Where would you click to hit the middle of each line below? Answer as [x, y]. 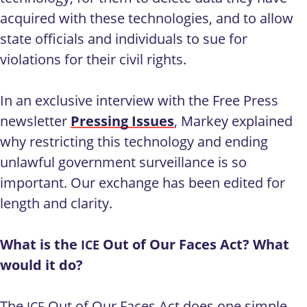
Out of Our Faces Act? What [194, 244]
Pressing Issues [122, 121]
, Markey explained [233, 121]
